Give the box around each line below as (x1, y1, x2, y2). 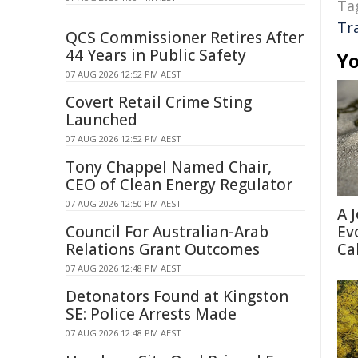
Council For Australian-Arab (66, 221, 268, 242)
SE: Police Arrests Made (66, 304, 237, 324)
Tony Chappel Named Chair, (66, 157, 272, 177)
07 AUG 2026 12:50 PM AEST (66, 197, 181, 209)
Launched (66, 109, 137, 130)
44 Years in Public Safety (66, 45, 246, 66)
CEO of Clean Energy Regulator (66, 174, 292, 195)
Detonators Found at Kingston (66, 286, 288, 307)
